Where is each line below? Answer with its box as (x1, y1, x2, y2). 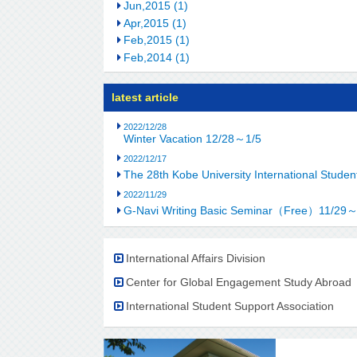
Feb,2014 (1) (123, 50, 190, 64)
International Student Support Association (125, 300, 334, 313)
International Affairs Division (125, 251, 265, 265)
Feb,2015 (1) (123, 33, 190, 47)
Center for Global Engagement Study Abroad (125, 275, 351, 288)
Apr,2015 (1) (123, 16, 186, 29)
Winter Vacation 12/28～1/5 (124, 131, 262, 145)
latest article (111, 91, 178, 104)
